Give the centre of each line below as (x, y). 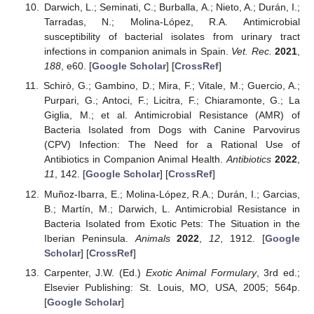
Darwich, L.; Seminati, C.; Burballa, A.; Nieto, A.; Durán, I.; (172, 7)
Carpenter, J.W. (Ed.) (95, 272)
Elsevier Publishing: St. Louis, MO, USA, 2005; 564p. (172, 287)
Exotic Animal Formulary (201, 272)
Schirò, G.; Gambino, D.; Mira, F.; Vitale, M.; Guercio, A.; (171, 86)
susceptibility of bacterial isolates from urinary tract (172, 37)
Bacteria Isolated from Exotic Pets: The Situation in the (172, 223)
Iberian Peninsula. (89, 238)
